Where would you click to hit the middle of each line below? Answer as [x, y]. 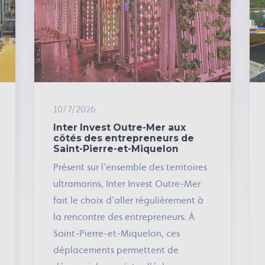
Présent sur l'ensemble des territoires [130, 167]
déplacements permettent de [116, 250]
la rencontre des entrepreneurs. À [124, 217]
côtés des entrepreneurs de [123, 138]
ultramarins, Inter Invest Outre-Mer [127, 184]
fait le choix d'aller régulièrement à [128, 200]
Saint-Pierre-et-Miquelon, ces [116, 233]
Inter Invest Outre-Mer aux [119, 127]
